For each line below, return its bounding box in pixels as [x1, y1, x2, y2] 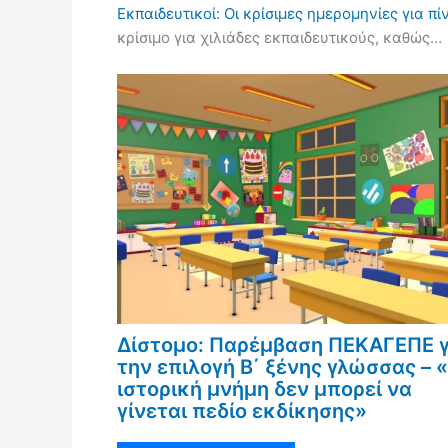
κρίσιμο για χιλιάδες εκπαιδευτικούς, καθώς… [117, 27, 442, 47]
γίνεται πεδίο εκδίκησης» [117, 398, 367, 423]
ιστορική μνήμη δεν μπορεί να [117, 376, 412, 401]
